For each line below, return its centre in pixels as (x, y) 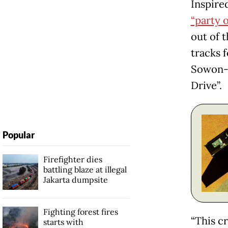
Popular (18, 135)
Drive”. (206, 85)
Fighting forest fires (80, 211)
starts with (63, 222)
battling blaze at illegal (85, 169)
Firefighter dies (73, 159)
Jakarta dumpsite (75, 179)
